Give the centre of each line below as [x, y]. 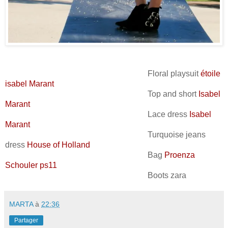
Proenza [180, 155]
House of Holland [59, 145]
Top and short [102, 94]
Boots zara [97, 176]
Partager [26, 221]
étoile [210, 74]
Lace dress [97, 115]
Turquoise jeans [105, 135]
